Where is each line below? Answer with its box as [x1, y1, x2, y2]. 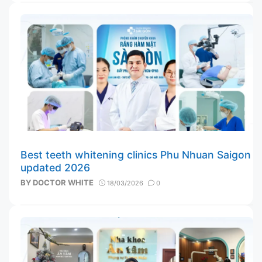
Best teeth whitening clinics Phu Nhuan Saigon [20, 148, 251, 161]
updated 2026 [20, 161, 90, 174]
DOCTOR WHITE [33, 178, 94, 187]
